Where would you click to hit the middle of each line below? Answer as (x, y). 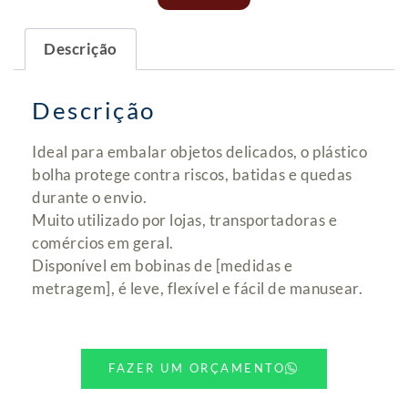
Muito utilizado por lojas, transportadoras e (184, 219)
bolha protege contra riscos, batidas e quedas (192, 174)
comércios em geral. (103, 242)
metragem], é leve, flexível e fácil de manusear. (197, 288)
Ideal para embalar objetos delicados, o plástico (199, 151)
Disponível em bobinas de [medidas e (163, 265)
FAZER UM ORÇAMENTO (197, 368)
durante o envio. (89, 197)
